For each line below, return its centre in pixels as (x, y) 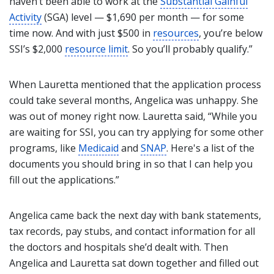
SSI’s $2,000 (37, 49)
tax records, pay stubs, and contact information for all (132, 231)
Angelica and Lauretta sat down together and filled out (134, 263)
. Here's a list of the (210, 148)
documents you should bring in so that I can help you (131, 164)
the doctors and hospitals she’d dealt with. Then (119, 247)
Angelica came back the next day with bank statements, (135, 215)
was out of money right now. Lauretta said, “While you (133, 116)
